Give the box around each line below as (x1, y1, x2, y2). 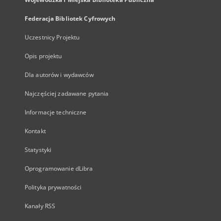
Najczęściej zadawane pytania (25, 89, 109, 98)
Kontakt (25, 127, 46, 135)
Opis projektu (25, 52, 62, 60)
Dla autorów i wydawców (25, 71, 94, 79)
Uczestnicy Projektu (25, 33, 80, 41)
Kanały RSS (25, 202, 56, 210)
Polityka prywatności (25, 183, 82, 191)
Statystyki (25, 146, 52, 154)
